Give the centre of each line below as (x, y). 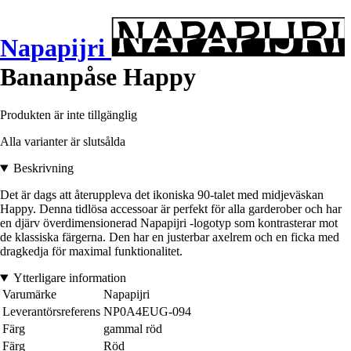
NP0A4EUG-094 (147, 312)
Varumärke (29, 295)
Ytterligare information (69, 278)
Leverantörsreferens (51, 312)
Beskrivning (43, 168)
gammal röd (133, 329)
